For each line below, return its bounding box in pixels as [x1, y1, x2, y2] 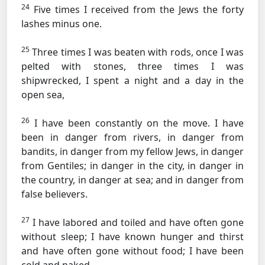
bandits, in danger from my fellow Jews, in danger [21, 145, 244, 158]
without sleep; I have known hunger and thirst [21, 230, 244, 243]
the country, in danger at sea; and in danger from [21, 173, 244, 186]
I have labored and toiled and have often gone [30, 216, 244, 229]
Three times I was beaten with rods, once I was [30, 46, 244, 59]
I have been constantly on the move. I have [30, 117, 244, 130]
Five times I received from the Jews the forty [30, 3, 244, 16]
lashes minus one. [21, 17, 102, 30]
